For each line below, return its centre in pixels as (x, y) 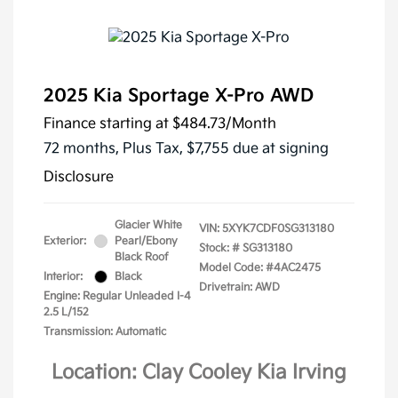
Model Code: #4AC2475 (260, 267)
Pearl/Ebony (146, 241)
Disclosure (79, 177)
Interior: (63, 276)
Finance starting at (106, 123)
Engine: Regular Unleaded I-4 (117, 296)
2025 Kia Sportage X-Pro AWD (179, 96)
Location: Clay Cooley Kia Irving (199, 372)
